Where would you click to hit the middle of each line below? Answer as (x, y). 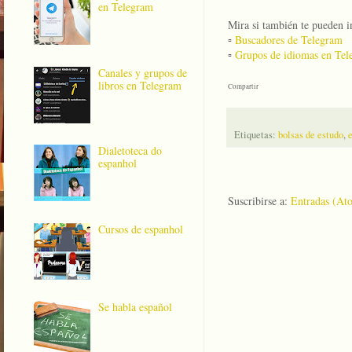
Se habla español (136, 307)
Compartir (243, 87)
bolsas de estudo (311, 135)
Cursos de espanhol (141, 229)
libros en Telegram (140, 85)
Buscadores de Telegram (289, 40)
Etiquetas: (256, 135)
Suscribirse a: (259, 201)
